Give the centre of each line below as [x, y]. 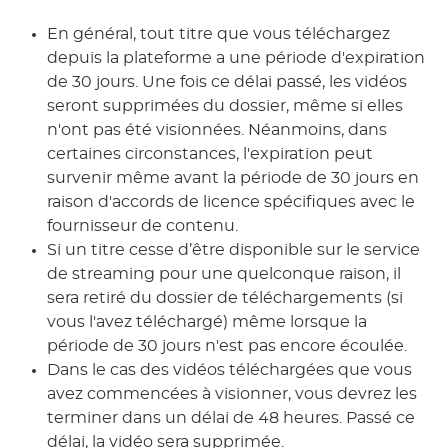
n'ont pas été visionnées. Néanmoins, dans [217, 130]
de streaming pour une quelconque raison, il [224, 274]
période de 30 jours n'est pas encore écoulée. [227, 346]
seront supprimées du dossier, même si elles [225, 106]
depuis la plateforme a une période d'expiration [236, 58]
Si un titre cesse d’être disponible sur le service [234, 250]
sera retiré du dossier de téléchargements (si [225, 298]
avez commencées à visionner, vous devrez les [232, 394]
